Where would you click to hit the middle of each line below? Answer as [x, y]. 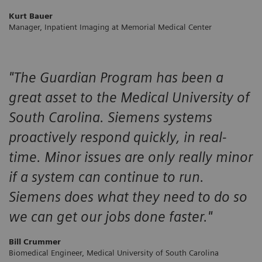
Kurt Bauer [31, 15]
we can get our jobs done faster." [111, 216]
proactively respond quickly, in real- [118, 137]
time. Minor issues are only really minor [131, 157]
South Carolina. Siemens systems [111, 117]
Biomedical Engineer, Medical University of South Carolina [114, 252]
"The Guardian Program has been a [116, 77]
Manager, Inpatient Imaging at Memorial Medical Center [110, 27]
